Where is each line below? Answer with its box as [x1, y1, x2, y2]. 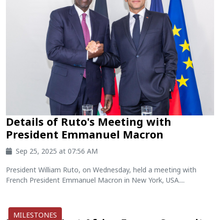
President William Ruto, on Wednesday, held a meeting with [6, 165, 196, 174]
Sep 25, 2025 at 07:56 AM [16, 146, 98, 156]
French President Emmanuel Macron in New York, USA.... [6, 175, 185, 185]
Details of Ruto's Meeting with [6, 114, 171, 129]
